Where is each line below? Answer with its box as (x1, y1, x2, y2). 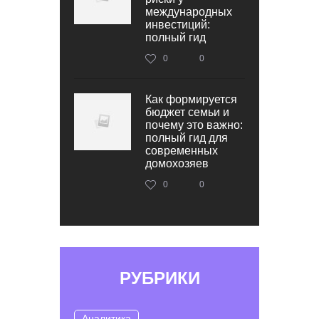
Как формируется (145, 93, 237, 105)
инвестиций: (145, 18, 210, 31)
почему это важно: (145, 118, 243, 131)
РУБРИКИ (119, 268, 200, 288)
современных (145, 144, 218, 157)
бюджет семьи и (145, 105, 229, 118)
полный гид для (145, 131, 228, 144)
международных (145, 5, 232, 18)
